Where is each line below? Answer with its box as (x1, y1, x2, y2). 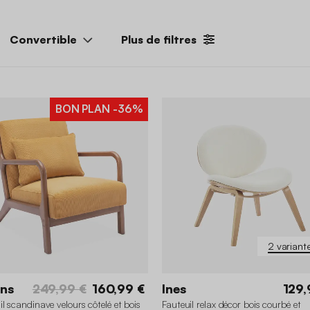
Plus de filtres (121, 32, 197, 46)
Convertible (10, 32, 77, 46)
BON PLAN (55, 101, 110, 116)
